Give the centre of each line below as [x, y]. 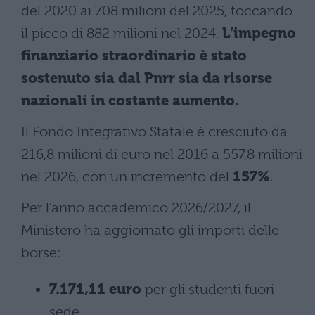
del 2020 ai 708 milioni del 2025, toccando [157, 11]
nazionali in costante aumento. [130, 101]
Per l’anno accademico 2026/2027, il [136, 207]
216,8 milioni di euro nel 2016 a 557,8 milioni [162, 154]
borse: [41, 252]
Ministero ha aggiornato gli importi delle [150, 230]
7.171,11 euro [95, 289]
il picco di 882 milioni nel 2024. [122, 33]
